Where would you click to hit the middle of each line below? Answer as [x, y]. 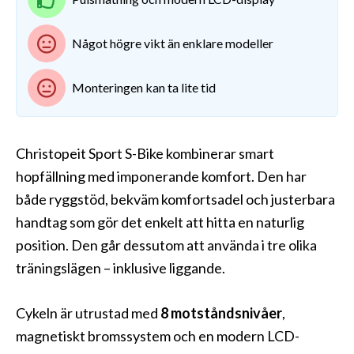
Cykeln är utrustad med [88, 313]
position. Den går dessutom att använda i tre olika [166, 245]
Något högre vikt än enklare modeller [172, 43]
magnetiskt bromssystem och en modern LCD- [158, 336]
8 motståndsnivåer [221, 313]
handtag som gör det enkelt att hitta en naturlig [160, 222]
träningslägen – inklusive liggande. [121, 268]
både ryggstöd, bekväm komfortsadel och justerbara [175, 200]
